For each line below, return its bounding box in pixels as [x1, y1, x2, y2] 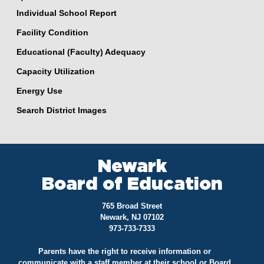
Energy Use [16, 85, 62, 95]
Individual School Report [16, 8, 117, 18]
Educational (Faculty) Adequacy [16, 47, 146, 57]
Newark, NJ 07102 [100, 212, 164, 222]
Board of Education [42, 175, 222, 193]
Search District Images [16, 105, 107, 115]
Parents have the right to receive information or [38, 246, 211, 256]
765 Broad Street [102, 201, 162, 210]
